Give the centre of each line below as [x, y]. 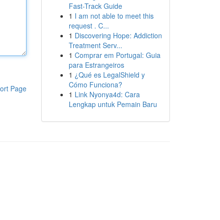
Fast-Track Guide [95, 6]
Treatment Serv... [95, 45]
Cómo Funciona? [95, 84]
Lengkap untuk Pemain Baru [113, 104]
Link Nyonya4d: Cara [107, 94]
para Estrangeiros [96, 65]
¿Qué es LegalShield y [110, 75]
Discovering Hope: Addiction [118, 35]
